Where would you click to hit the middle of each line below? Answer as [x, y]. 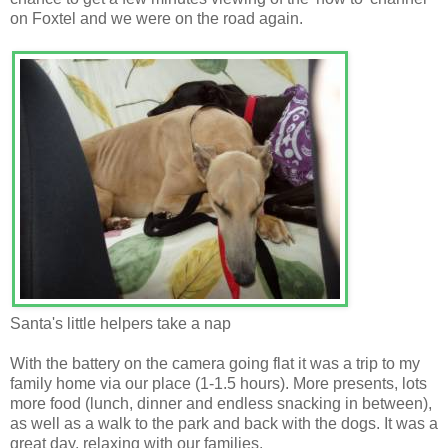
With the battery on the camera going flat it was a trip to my [215, 364]
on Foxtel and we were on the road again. [156, 19]
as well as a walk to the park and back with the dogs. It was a [224, 424]
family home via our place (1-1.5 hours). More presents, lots [218, 384]
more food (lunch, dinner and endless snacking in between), [221, 404]
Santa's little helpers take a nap [120, 324]
